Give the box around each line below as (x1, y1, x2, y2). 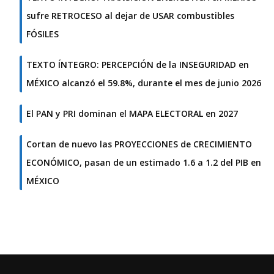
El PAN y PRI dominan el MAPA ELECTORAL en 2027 (26, 108, 238, 120)
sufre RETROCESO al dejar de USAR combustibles (26, 10, 234, 22)
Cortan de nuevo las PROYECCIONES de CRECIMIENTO (26, 138, 252, 150)
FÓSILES (26, 28, 59, 40)
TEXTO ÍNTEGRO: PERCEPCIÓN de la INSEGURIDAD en (26, 59, 249, 71)
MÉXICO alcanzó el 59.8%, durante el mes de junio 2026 (26, 77, 261, 89)
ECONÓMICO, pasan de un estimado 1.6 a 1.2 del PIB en (26, 157, 261, 169)
